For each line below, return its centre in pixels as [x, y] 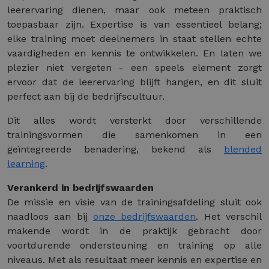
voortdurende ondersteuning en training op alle [134, 246]
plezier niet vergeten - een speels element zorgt [134, 68]
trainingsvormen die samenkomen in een [134, 135]
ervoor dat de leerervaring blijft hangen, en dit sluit [134, 82]
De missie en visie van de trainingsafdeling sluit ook [134, 202]
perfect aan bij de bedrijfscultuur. [86, 97]
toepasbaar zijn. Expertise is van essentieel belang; [134, 25]
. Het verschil [229, 217]
